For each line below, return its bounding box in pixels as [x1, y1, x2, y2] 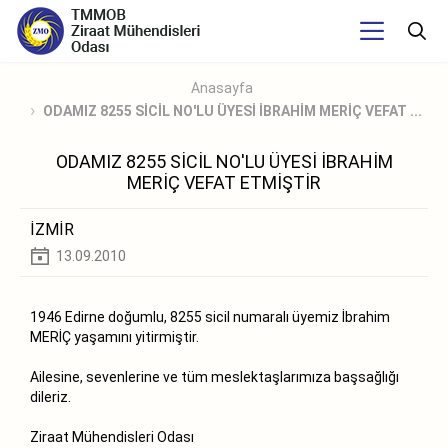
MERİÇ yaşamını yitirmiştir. [30, 328, 199, 345]
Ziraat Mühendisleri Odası [30, 428, 194, 445]
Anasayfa [190, 80, 253, 97]
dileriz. [30, 388, 71, 405]
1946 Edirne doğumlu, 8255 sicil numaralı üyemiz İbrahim [30, 308, 390, 325]
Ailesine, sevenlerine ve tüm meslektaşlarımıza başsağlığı [30, 368, 399, 385]
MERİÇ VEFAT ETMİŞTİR [127, 171, 321, 193]
